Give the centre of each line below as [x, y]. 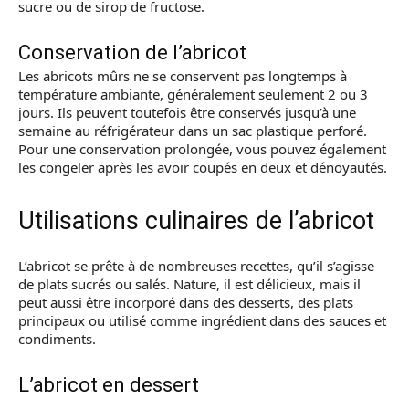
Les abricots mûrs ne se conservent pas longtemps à [183, 76]
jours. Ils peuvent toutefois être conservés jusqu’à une [187, 112]
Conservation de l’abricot [132, 52]
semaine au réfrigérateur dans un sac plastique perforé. [193, 131]
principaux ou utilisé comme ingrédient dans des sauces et [202, 320]
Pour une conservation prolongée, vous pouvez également [202, 149]
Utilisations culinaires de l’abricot [196, 221]
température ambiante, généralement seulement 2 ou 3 [193, 94]
